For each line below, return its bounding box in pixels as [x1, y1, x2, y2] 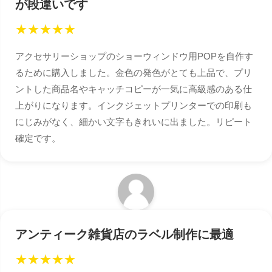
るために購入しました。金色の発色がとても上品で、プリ [15, 67, 252, 78]
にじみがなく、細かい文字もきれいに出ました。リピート [15, 117, 252, 127]
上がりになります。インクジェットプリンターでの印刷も [15, 100, 252, 111]
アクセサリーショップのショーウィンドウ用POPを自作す [15, 51, 253, 62]
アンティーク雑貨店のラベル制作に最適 [15, 228, 234, 242]
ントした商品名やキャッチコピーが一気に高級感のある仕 [15, 84, 252, 95]
